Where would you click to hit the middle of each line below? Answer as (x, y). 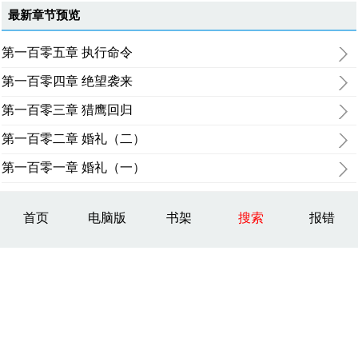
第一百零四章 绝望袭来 (68, 81)
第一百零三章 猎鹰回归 (68, 110)
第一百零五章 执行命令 (68, 52)
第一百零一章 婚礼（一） (74, 167)
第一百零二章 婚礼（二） (74, 139)
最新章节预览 (44, 15)
